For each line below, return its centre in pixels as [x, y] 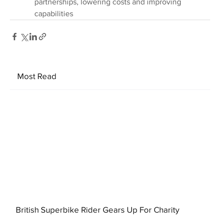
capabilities [54, 14]
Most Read [37, 76]
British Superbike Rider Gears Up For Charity [98, 210]
